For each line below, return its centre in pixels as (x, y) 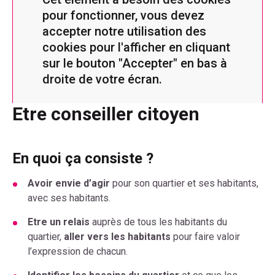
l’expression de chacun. (78, 251)
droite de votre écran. (102, 79)
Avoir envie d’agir (69, 183)
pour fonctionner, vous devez (123, 16)
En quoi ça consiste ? (83, 158)
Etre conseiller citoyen (106, 114)
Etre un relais (59, 222)
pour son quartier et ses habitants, (184, 183)
